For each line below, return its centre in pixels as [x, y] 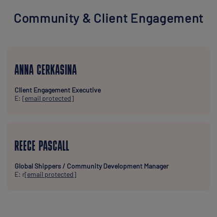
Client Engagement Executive [58, 90]
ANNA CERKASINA [46, 71]
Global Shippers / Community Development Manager [92, 166]
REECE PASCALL [42, 147]
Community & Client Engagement [108, 18]
